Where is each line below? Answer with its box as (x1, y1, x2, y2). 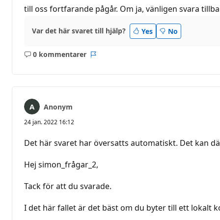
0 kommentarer (32, 50, 86, 59)
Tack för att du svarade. (24, 180, 111, 192)
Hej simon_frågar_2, (24, 159, 98, 170)
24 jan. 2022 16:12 (24, 117, 74, 126)
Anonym (44, 102, 73, 111)
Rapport (92, 54, 120, 64)
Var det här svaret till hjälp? (32, 26, 126, 36)
